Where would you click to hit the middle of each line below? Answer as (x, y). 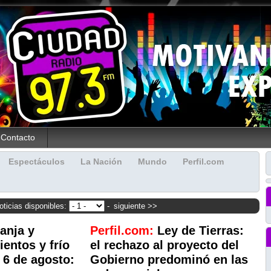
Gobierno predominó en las (169, 260)
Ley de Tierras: (201, 230)
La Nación (101, 162)
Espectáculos (37, 162)
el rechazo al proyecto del (165, 245)
